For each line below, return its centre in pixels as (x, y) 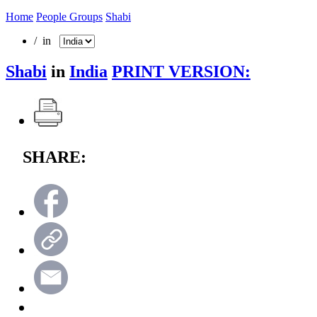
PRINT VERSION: (181, 71)
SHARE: (54, 157)
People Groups (69, 16)
